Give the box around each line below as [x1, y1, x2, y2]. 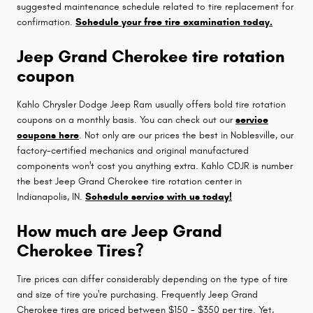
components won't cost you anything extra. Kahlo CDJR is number [17, 159, 293, 172]
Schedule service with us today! [85, 190, 232, 203]
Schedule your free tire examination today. [75, 15, 272, 28]
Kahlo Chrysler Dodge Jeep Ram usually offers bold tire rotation [17, 98, 286, 110]
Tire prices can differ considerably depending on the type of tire [17, 272, 288, 285]
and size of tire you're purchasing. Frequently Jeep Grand [17, 288, 258, 300]
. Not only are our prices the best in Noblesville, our [79, 129, 293, 141]
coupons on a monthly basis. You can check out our [17, 113, 235, 126]
